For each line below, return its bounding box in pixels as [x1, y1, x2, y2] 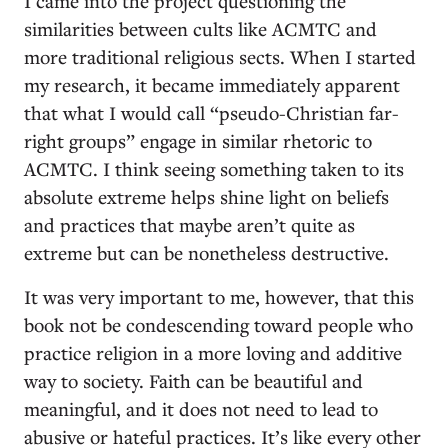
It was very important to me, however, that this [24, 283, 414, 309]
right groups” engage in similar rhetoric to [24, 127, 372, 153]
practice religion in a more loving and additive [24, 339, 402, 365]
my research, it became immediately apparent [24, 71, 400, 97]
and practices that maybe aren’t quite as [24, 211, 355, 237]
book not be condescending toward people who [24, 311, 413, 337]
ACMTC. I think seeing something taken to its [24, 155, 404, 181]
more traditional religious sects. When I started [24, 43, 416, 69]
